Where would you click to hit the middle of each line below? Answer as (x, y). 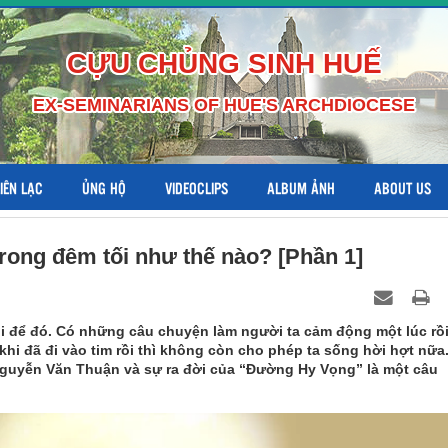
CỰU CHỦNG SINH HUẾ (224, 63)
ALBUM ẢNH (301, 187)
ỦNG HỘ (104, 187)
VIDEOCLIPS (196, 187)
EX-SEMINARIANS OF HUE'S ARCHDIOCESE (224, 105)
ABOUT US (402, 187)
